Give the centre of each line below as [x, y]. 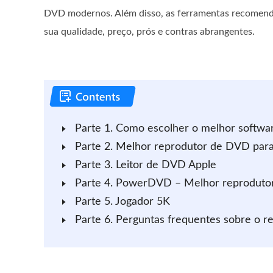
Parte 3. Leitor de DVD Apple [145, 165]
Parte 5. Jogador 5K [122, 202]
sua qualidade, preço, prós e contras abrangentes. [149, 32]
